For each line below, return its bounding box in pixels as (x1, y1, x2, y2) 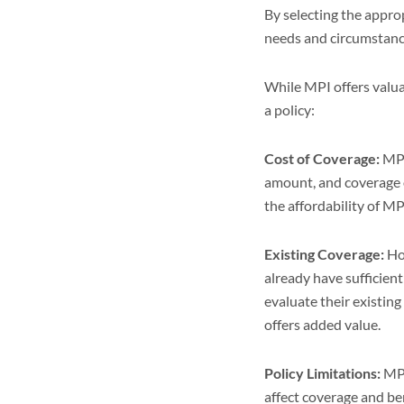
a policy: (264, 101, 315, 118)
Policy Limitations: (264, 364, 381, 381)
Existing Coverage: (264, 245, 384, 262)
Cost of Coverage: (264, 150, 380, 167)
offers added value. (264, 316, 381, 333)
